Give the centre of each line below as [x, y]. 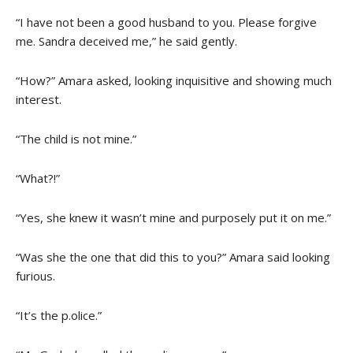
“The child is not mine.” [76, 138]
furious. [35, 275]
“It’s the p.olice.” [59, 315]
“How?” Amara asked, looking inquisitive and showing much [174, 80]
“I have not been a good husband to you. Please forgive [166, 22]
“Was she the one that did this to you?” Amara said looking [173, 256]
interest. [39, 99]
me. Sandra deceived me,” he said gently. [126, 41]
